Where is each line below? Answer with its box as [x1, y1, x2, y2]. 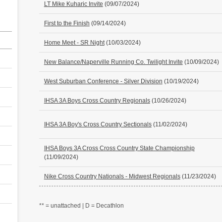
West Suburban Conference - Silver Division [44, 77, 163, 85]
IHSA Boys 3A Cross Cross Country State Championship [44, 144, 195, 152]
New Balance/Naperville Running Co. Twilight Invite [44, 58, 183, 65]
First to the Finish [44, 19, 90, 27]
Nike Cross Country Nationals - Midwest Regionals [44, 172, 180, 180]
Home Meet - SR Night [44, 39, 105, 46]
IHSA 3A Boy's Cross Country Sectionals [44, 120, 152, 128]
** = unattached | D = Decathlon [39, 202, 124, 209]
